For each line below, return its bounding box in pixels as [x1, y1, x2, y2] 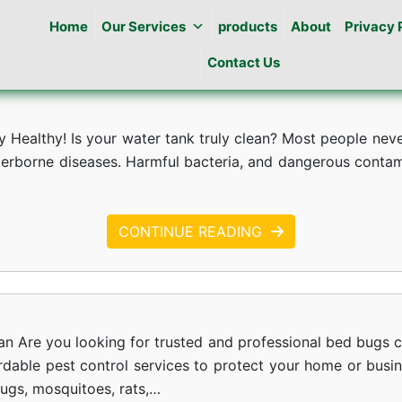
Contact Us [207, 53, 281, 71]
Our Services [100, 17, 186, 35]
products [217, 17, 277, 35]
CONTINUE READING [118, 223, 262, 240]
